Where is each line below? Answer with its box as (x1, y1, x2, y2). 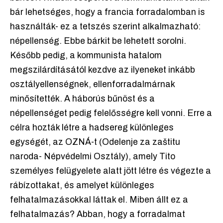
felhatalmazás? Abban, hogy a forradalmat (10, 210, 185, 220)
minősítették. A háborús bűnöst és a (10, 94, 155, 104)
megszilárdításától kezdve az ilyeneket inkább (10, 65, 195, 75)
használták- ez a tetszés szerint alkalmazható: (10, 22, 201, 32)
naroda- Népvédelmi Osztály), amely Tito (10, 152, 175, 162)
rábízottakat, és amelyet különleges (10, 181, 154, 191)
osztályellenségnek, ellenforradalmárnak (10, 80, 175, 90)
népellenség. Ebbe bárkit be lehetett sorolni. (10, 36, 186, 46)
